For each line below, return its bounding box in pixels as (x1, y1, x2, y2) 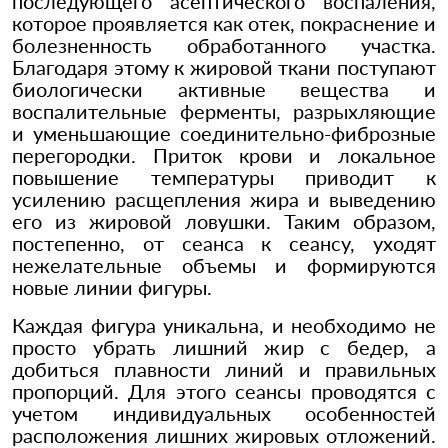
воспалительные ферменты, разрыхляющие (12, 99, 436, 123)
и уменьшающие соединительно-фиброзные (12, 121, 436, 145)
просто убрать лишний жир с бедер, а (12, 335, 436, 359)
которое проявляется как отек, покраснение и (12, 11, 436, 35)
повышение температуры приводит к (12, 165, 436, 189)
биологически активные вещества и (12, 77, 436, 101)
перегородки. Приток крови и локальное (12, 143, 436, 167)
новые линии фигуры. (12, 275, 212, 299)
